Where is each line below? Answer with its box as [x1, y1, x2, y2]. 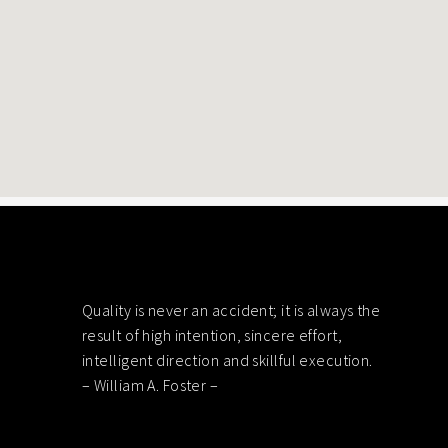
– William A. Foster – [82, 375, 219, 395]
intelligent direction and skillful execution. [82, 350, 373, 370]
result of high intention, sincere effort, [82, 325, 343, 345]
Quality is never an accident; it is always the [82, 300, 381, 320]
